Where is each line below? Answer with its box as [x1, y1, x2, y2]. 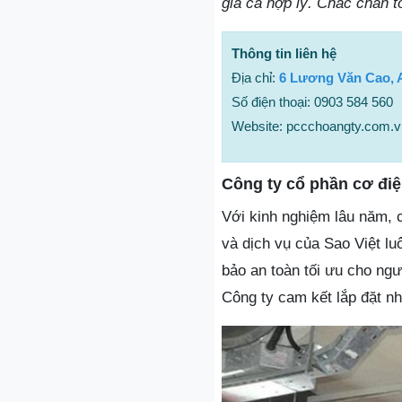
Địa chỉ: [232, 69, 279, 85]
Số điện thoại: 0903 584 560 [232, 93, 393, 109]
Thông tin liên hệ [232, 45, 336, 61]
